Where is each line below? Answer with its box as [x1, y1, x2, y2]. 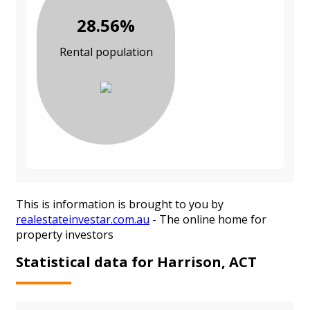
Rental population [59, 44, 153, 60]
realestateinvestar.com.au [16, 212, 149, 228]
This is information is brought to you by [16, 197, 224, 212]
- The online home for [149, 212, 266, 228]
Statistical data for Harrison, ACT [16, 252, 257, 271]
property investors [16, 227, 113, 243]
